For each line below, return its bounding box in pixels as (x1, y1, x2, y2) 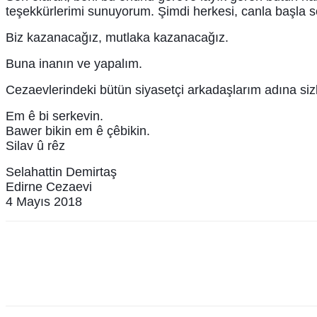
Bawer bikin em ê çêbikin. (6, 123, 150, 138)
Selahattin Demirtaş (6, 164, 117, 179)
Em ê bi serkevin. (6, 108, 103, 123)
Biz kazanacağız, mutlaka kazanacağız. (6, 30, 229, 45)
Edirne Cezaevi (6, 179, 92, 194)
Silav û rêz (6, 138, 65, 153)
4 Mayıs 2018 (6, 194, 82, 209)
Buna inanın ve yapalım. (6, 56, 142, 71)
